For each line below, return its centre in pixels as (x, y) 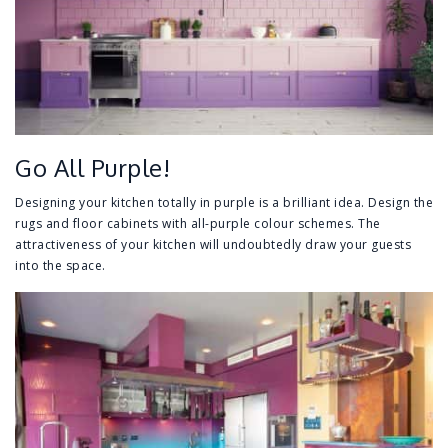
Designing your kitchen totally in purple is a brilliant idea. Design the (224, 203)
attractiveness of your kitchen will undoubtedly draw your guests (213, 245)
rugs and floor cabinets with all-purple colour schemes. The (198, 224)
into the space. (60, 266)
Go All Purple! (92, 168)
